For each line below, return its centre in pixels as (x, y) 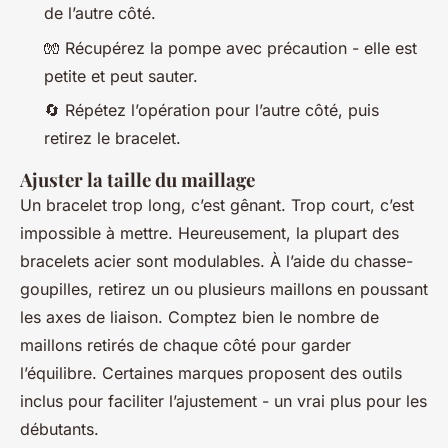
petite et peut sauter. (121, 75)
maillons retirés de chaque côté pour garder (185, 345)
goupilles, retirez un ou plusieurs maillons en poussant (224, 289)
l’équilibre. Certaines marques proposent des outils (211, 373)
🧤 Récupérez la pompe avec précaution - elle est (230, 47)
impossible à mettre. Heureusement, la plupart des (209, 233)
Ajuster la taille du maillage (137, 180)
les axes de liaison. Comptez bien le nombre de (199, 317)
